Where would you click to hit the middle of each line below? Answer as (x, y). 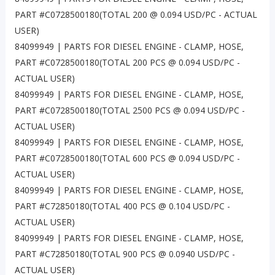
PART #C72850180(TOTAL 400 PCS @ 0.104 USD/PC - (122, 206)
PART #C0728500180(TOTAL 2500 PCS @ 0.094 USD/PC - (130, 110)
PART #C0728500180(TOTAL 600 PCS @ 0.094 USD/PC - (127, 158)
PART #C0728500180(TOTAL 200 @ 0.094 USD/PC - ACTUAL (136, 15)
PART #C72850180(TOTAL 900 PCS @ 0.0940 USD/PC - (125, 254)
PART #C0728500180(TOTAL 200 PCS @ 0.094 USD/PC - (127, 63)
